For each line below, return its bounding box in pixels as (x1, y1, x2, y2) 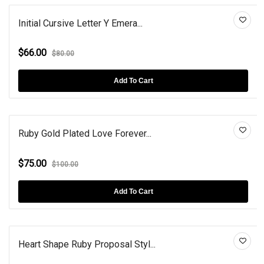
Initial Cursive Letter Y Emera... (18, 17, 143, 29)
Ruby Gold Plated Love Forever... (18, 128, 151, 140)
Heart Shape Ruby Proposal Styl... (18, 239, 156, 250)
